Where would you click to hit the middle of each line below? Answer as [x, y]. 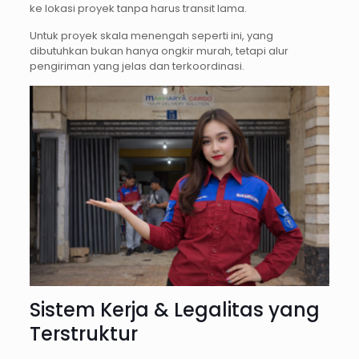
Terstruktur [83, 333]
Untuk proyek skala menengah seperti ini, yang [151, 36]
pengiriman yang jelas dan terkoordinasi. [137, 67]
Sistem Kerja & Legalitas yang [174, 309]
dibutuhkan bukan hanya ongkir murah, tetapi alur [159, 51]
